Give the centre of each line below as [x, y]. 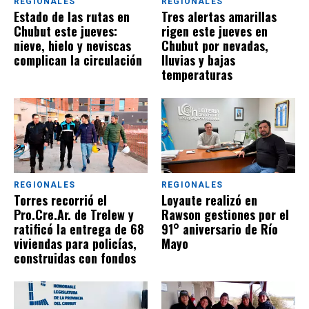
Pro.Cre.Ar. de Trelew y [74, 214]
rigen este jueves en [215, 31]
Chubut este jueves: [66, 31]
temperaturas [197, 74]
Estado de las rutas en [72, 16]
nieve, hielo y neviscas [72, 45]
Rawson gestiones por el [225, 214]
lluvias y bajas [198, 60]
